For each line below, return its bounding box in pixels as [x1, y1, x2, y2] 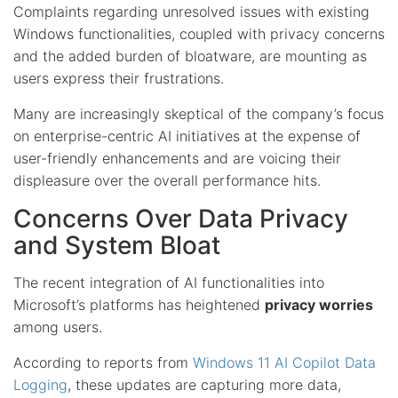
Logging [13, 375, 68, 394]
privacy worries [265, 295, 373, 314]
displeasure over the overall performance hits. [13, 171, 321, 189]
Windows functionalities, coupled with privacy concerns [13, 24, 385, 43]
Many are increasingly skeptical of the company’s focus [13, 104, 384, 123]
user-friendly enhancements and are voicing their [13, 148, 341, 167]
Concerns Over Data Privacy [13, 203, 348, 234]
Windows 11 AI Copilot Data [193, 353, 376, 371]
